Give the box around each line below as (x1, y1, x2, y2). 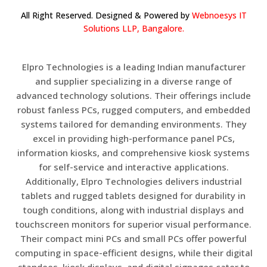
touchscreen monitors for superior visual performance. (15, 218, 252, 230)
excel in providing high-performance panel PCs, (32, 132, 235, 144)
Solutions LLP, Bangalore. (83, 22, 184, 34)
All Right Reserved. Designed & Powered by (20, 9, 192, 21)
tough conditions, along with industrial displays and (23, 203, 244, 216)
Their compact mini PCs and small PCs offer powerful (20, 232, 247, 244)
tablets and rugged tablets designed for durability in (21, 189, 246, 201)
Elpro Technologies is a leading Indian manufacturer (21, 60, 246, 73)
